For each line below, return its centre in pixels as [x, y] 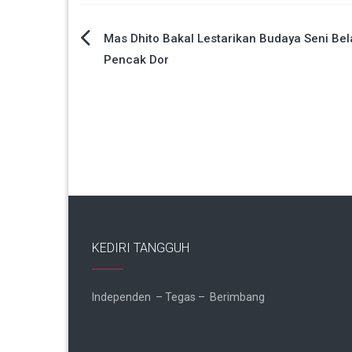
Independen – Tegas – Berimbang [178, 297]
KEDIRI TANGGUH [141, 248]
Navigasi [124, 46]
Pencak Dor [136, 60]
